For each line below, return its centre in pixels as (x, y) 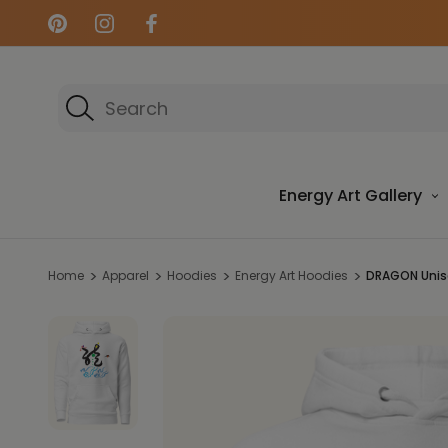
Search (89, 97)
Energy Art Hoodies (291, 275)
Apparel (125, 275)
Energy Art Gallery (350, 195)
